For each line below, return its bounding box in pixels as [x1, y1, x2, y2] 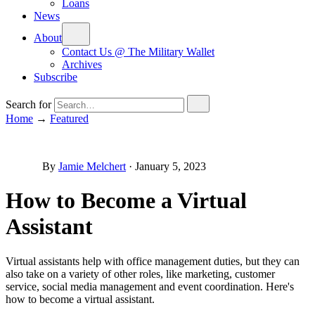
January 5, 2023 [135, 160, 206, 172]
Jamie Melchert [58, 160, 126, 172]
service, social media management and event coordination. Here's [6, 280, 294, 292]
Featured [50, 112, 89, 124]
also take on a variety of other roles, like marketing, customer [6, 267, 275, 280]
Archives [62, 58, 102, 70]
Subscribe [34, 71, 77, 83]
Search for [6, 98, 51, 110]
